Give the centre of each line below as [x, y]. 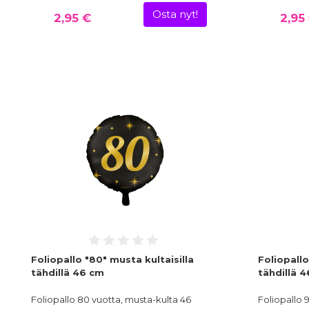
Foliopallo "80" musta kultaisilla [112, 260]
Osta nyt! [175, 15]
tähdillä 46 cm [68, 273]
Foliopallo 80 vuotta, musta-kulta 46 [111, 300]
